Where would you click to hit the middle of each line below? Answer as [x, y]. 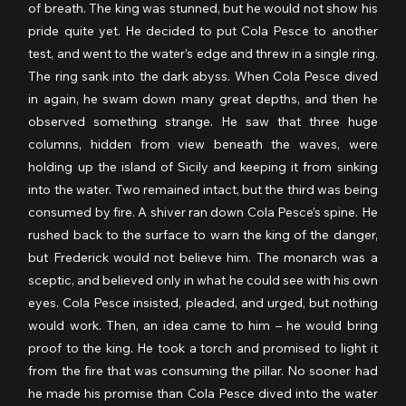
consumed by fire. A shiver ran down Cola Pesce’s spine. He [203, 212]
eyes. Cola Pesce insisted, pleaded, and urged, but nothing [203, 302]
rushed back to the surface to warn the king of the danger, [203, 234]
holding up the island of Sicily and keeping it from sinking [203, 166]
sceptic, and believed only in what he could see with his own [203, 280]
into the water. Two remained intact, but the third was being [203, 189]
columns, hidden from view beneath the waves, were [203, 144]
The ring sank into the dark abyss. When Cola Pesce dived [203, 76]
